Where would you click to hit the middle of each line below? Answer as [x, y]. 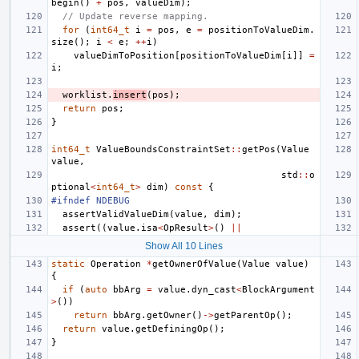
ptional [71, 187]
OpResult [186, 228]
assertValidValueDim [116, 214]
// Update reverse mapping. [135, 16]
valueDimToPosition [124, 55]
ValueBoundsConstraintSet [163, 149]
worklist [85, 95]
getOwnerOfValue [194, 264]
